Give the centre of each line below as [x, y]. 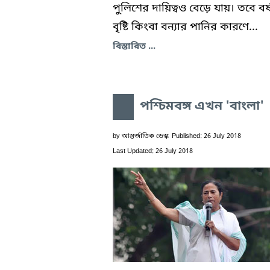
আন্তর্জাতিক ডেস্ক [145, 136]
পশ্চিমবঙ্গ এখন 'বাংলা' [202, 106]
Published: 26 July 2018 [206, 136]
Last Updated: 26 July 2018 [153, 151]
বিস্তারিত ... [134, 46]
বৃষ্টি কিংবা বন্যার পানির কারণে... [185, 27]
